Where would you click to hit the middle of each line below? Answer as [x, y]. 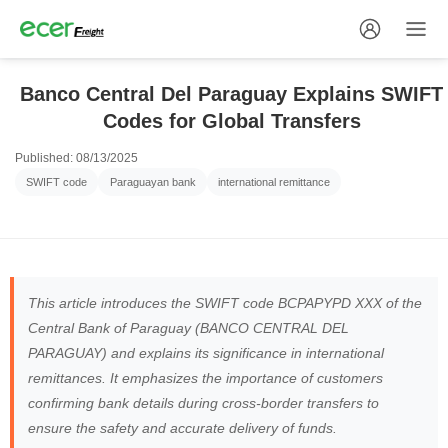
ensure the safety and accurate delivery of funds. [182, 427]
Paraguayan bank [152, 181]
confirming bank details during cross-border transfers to [203, 402]
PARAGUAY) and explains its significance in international [206, 352]
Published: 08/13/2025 [76, 158]
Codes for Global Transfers [231, 121]
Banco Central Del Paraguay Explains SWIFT [231, 94]
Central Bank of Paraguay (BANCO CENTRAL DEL [188, 327]
